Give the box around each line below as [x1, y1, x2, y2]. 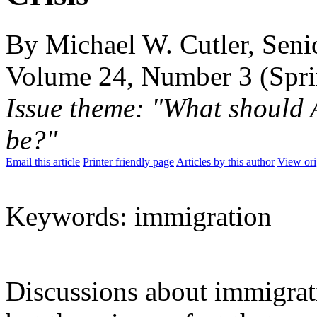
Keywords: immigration [6, 200, 272, 231]
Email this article [6, 155, 80, 168]
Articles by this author [176, 155, 275, 168]
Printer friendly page [83, 155, 174, 168]
